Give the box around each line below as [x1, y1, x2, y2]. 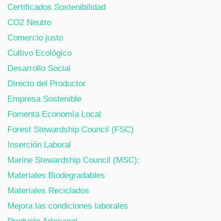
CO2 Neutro [7, 17, 51, 27]
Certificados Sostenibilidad [7, 2, 106, 12]
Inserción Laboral [7, 140, 71, 149]
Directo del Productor [7, 78, 86, 88]
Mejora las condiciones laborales [7, 201, 128, 211]
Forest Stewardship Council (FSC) [7, 124, 134, 134]
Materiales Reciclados [7, 185, 89, 195]
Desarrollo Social [7, 63, 71, 73]
